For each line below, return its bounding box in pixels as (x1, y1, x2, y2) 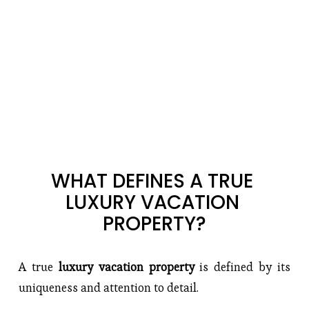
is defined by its (199, 259, 291, 275)
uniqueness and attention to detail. (18, 280, 199, 296)
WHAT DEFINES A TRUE (51, 168, 253, 195)
